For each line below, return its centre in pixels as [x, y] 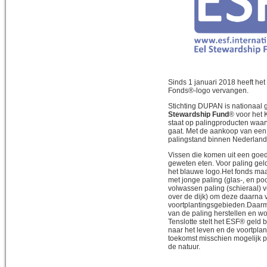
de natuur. [184, 246]
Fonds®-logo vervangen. [208, 90]
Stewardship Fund [198, 114]
